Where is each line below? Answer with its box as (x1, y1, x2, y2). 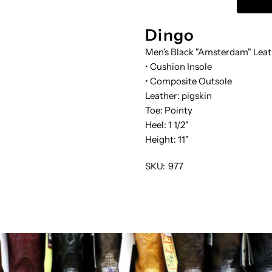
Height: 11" (144, 134, 189, 146)
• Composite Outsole (144, 75, 232, 87)
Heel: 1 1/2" (144, 119, 189, 131)
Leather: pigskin (144, 90, 212, 102)
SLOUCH (203, 22, 245, 35)
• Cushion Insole (144, 61, 212, 73)
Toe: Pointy (144, 104, 192, 117)
